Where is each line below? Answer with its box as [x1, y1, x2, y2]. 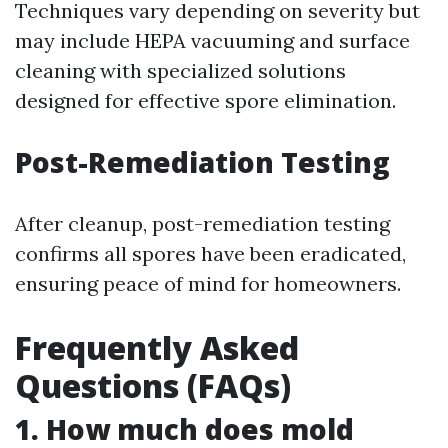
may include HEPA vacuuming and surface [15, 28, 410, 53]
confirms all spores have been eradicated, [15, 241, 406, 266]
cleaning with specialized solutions [15, 58, 346, 83]
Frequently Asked [15, 326, 299, 369]
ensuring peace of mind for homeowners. [15, 271, 401, 296]
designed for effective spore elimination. [15, 88, 396, 113]
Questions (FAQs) [15, 364, 291, 407]
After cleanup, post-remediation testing [15, 211, 390, 236]
